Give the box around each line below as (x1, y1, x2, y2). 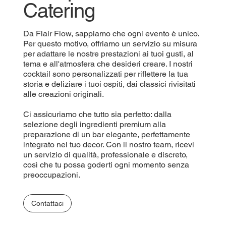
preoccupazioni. (23, 170, 80, 180)
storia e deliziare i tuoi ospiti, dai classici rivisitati (23, 79, 196, 89)
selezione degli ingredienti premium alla (23, 120, 166, 130)
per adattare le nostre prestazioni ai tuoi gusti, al (23, 49, 194, 59)
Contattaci (31, 199, 64, 208)
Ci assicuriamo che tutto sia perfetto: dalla (23, 109, 172, 120)
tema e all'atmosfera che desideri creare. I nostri (23, 59, 193, 69)
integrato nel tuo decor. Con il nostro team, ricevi (23, 140, 194, 150)
